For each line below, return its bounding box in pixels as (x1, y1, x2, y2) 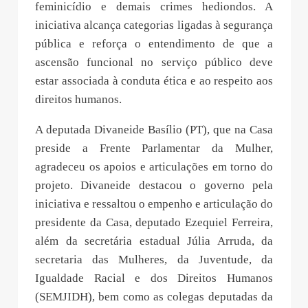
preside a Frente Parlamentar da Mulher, (35, 141, 273, 155)
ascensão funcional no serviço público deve (35, 55, 273, 69)
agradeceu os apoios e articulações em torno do (35, 159, 273, 173)
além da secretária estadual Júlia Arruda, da (35, 234, 273, 247)
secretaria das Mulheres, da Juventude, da (35, 252, 273, 266)
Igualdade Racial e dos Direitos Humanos (35, 271, 273, 285)
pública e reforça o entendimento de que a (35, 36, 273, 50)
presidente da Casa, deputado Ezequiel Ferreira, (35, 215, 273, 229)
